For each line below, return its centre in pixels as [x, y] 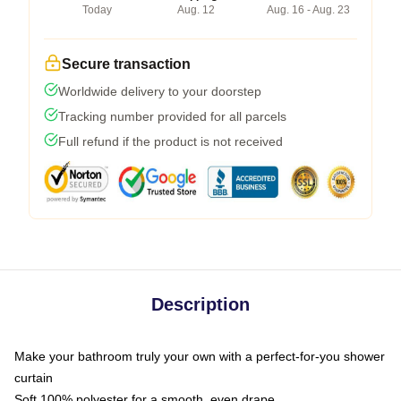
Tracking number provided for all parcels [172, 116]
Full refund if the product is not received [171, 141]
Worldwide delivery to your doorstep [160, 91]
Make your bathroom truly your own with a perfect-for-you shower [200, 356]
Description [200, 304]
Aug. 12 [196, 9]
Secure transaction [126, 64]
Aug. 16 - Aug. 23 [308, 9]
